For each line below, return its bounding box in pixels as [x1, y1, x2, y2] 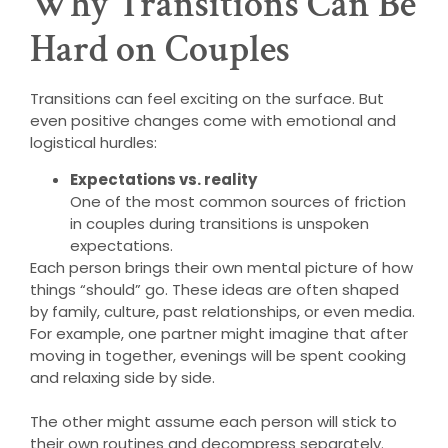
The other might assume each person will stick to [30, 410, 397, 432]
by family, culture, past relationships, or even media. [30, 300, 415, 322]
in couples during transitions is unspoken [70, 212, 369, 234]
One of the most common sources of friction [70, 190, 406, 212]
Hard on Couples [30, 25, 290, 75]
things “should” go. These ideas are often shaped [30, 278, 399, 300]
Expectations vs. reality [70, 168, 257, 190]
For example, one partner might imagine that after [30, 322, 408, 344]
